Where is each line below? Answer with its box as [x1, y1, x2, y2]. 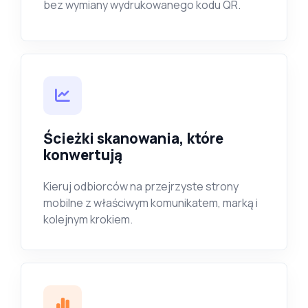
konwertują [43, 145, 122, 164]
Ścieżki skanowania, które [43, 129, 223, 148]
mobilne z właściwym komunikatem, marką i [43, 195, 258, 210]
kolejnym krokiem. [43, 212, 133, 227]
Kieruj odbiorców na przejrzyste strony [43, 179, 239, 194]
